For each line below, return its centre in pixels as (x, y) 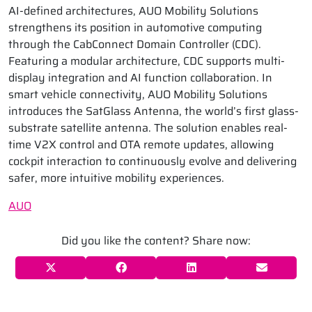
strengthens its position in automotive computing (135, 28)
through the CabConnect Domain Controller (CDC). (135, 45)
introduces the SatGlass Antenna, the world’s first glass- (154, 111)
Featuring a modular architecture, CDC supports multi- (147, 61)
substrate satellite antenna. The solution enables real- (148, 128)
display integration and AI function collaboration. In (140, 78)
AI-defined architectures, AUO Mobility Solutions (133, 11)
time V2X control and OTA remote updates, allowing (141, 145)
